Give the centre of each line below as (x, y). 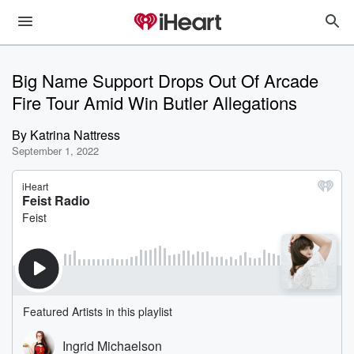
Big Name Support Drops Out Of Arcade (165, 80)
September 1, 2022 (55, 151)
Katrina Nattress (75, 135)
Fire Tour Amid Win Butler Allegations (154, 102)
